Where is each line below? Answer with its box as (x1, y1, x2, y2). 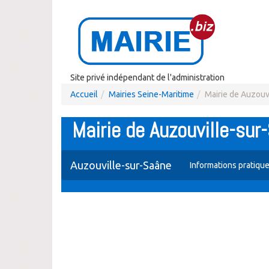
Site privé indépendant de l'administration (70, 73, 225, 82)
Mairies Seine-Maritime (109, 89, 194, 99)
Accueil (70, 89, 98, 99)
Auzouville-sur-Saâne (70, 159, 172, 171)
